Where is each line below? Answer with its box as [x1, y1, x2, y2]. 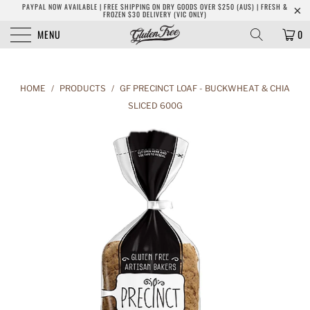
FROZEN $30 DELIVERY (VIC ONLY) [103, 9, 207, 19]
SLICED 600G [127, 100, 183, 111]
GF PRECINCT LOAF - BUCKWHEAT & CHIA [120, 83, 290, 93]
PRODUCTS [60, 83, 106, 93]
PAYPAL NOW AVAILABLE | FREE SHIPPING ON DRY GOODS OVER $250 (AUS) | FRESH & [22, 1, 288, 12]
